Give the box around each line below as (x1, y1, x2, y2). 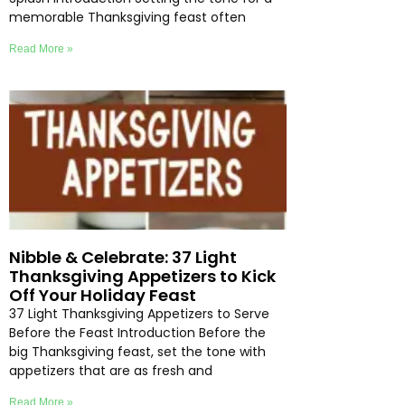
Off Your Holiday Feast (9, 283, 196, 306)
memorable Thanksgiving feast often (9, 8, 246, 27)
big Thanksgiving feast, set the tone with (9, 342, 266, 361)
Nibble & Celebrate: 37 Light (9, 245, 237, 268)
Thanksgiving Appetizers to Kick (9, 264, 276, 287)
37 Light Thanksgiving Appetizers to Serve (9, 304, 269, 323)
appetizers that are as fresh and (9, 361, 212, 380)
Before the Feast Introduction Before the (9, 323, 266, 342)
